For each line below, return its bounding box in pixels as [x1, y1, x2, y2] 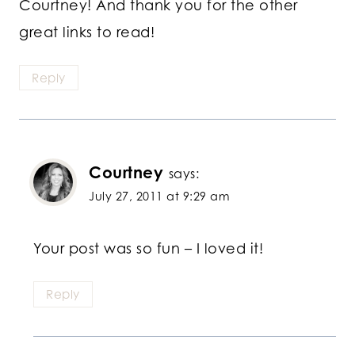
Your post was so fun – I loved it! [33, 239, 263, 257]
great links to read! [19, 22, 155, 40]
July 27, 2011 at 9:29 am [89, 189, 230, 204]
